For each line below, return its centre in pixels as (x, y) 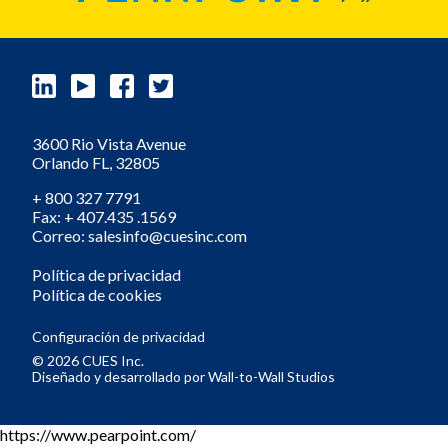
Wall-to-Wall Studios (271, 376)
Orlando (62, 162)
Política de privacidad (106, 274)
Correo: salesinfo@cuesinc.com (139, 235)
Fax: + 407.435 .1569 (104, 216)
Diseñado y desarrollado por (120, 376)
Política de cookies (97, 294)
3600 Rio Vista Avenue (109, 143)
